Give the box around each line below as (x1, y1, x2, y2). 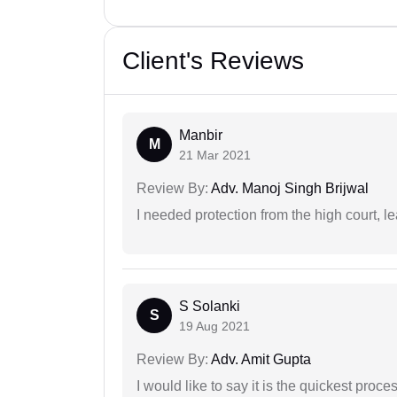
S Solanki (179, 299, 240, 315)
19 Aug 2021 (179, 319, 250, 334)
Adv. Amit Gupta (208, 352, 311, 368)
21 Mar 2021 (179, 148, 251, 163)
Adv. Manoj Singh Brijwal (208, 181, 369, 197)
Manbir (179, 128, 222, 144)
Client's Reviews (122, 47, 304, 75)
